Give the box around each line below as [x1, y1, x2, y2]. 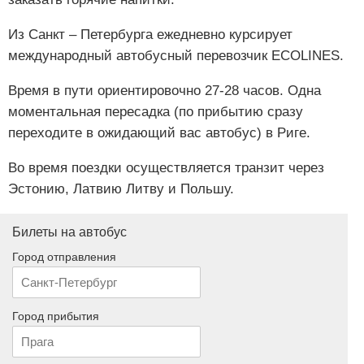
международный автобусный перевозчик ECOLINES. [8, 47, 344, 63]
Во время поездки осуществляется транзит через [8, 159, 324, 175]
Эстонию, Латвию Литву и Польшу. [8, 180, 234, 197]
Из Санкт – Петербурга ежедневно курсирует [8, 26, 292, 42]
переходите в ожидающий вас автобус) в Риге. [8, 124, 310, 141]
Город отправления [12, 249, 116, 263]
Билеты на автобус [12, 224, 127, 239]
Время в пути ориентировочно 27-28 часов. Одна [8, 82, 321, 98]
